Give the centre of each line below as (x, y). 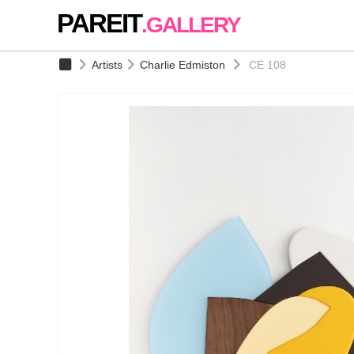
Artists (107, 65)
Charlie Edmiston (182, 65)
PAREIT (99, 23)
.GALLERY (191, 25)
